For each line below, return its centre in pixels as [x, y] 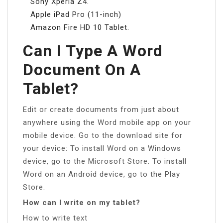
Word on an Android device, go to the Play [102, 174]
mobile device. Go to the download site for [103, 135]
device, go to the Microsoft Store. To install [105, 161]
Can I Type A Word [93, 51]
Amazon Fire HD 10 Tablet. [80, 27]
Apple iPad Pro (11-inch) [76, 14]
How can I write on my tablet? [82, 202]
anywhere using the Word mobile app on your [107, 122]
